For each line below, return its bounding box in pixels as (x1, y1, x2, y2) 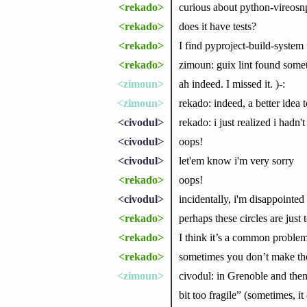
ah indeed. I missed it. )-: (178, 77, 285, 90)
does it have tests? (178, 20, 256, 32)
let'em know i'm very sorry (178, 154, 294, 167)
